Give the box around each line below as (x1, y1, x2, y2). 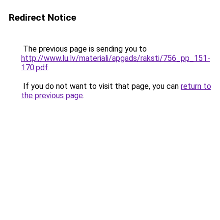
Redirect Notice (9, 12, 76, 23)
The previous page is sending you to (21, 44, 147, 54)
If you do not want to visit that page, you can (21, 82, 181, 91)
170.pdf (21, 63, 48, 72)
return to (181, 82, 211, 91)
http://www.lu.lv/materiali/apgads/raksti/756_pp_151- (21, 54, 210, 63)
